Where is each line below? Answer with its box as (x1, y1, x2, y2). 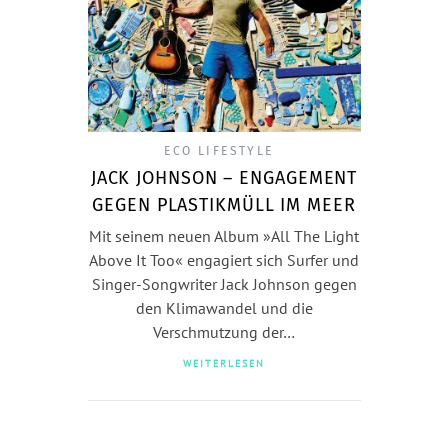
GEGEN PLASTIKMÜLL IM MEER (92, 194, 356, 216)
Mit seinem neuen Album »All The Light (89, 226, 359, 246)
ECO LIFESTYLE (164, 144, 274, 158)
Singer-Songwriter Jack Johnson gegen (91, 274, 357, 294)
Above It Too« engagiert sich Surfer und (89, 250, 359, 270)
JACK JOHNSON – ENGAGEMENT (90, 167, 358, 189)
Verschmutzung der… (153, 322, 295, 342)
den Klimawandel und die (135, 298, 313, 318)
